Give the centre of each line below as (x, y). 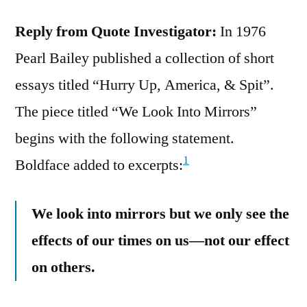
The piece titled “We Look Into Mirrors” (136, 111)
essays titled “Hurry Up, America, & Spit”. (145, 85)
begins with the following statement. (125, 138)
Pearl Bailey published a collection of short (145, 58)
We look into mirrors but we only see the (160, 213)
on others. (63, 267)
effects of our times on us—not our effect (160, 240)
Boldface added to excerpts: (99, 165)
